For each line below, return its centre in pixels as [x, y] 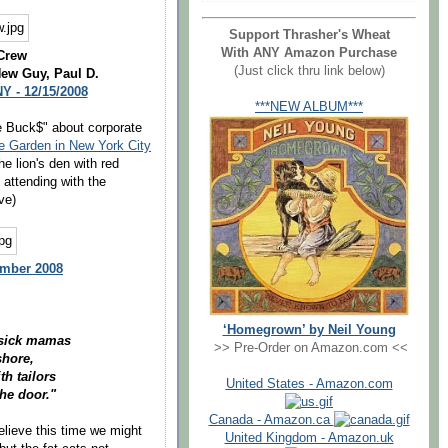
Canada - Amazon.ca [271, 419]
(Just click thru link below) [309, 70]
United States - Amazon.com [309, 383]
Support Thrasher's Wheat [309, 34]
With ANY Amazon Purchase [309, 52]
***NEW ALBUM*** [309, 106]
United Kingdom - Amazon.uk [309, 437]
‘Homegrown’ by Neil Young [309, 329]
